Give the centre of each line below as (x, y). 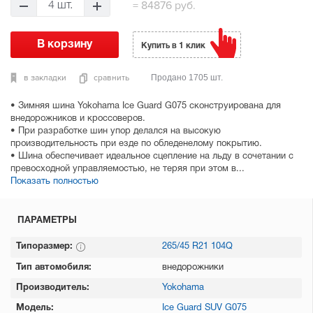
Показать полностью (54, 182)
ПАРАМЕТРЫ (47, 221)
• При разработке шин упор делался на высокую (116, 131)
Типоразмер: (46, 247)
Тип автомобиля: (54, 268)
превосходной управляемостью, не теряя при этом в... (128, 169)
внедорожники (193, 268)
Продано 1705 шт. (187, 78)
